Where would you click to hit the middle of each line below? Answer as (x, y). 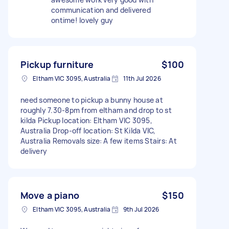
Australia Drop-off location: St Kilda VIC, (88, 130)
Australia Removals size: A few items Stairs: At (99, 141)
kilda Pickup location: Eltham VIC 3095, (86, 120)
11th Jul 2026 (142, 78)
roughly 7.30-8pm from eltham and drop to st (96, 110)
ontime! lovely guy (82, 20)
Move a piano (50, 195)
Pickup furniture (57, 64)
